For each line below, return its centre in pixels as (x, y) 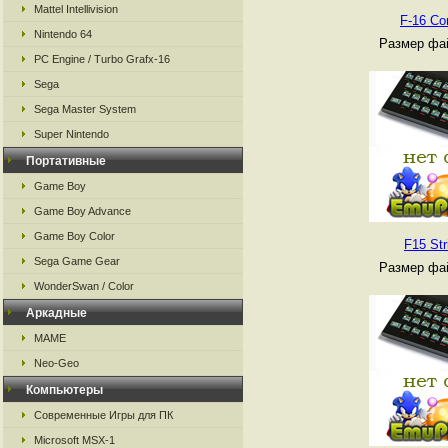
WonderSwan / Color (84, 286)
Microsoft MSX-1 (74, 440)
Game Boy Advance (82, 211)
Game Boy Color (74, 236)
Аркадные (56, 313)
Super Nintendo (71, 134)
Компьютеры (64, 390)
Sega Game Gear (77, 261)
